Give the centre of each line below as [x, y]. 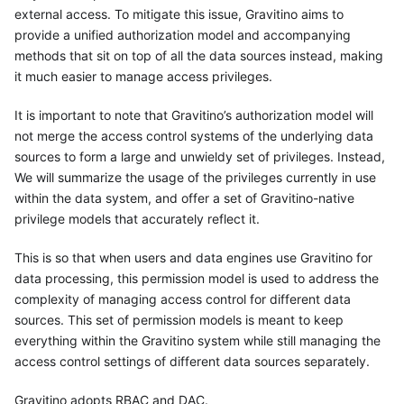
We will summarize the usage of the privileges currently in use [195, 177]
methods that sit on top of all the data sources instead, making [199, 55]
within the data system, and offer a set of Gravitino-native [184, 197]
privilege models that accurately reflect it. [137, 218]
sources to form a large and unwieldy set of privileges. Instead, [200, 156]
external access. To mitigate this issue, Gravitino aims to [179, 14]
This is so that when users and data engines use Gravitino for [193, 257]
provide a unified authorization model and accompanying [183, 34]
